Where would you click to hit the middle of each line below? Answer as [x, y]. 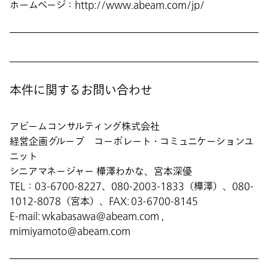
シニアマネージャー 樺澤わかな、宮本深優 [101, 171]
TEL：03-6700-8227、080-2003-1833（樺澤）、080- [132, 186]
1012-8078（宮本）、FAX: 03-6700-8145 [104, 201]
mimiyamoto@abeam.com [70, 231]
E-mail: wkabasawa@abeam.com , [87, 216]
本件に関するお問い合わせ [81, 90]
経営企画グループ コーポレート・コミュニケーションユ [132, 141]
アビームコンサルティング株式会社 [85, 127]
